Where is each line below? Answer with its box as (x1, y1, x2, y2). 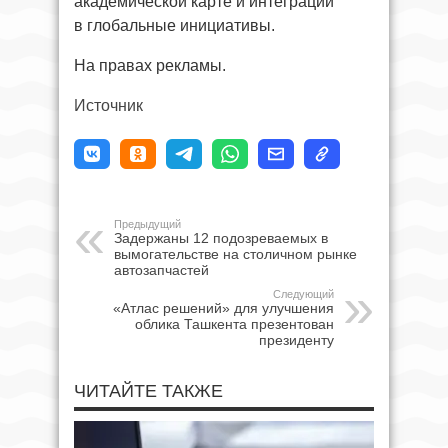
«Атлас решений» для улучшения (113, 299, 334, 316)
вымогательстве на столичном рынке (114, 245, 357, 262)
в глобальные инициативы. (74, 16, 275, 34)
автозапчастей (114, 261, 209, 278)
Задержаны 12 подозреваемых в (114, 229, 328, 246)
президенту (259, 331, 334, 348)
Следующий (273, 287, 334, 300)
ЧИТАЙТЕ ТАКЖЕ (74, 380, 223, 401)
